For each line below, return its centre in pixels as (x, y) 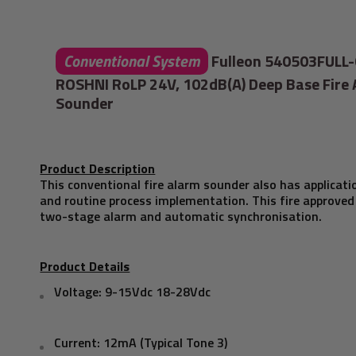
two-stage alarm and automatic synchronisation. (181, 216)
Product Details (85, 267)
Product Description (98, 168)
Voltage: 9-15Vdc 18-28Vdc (133, 292)
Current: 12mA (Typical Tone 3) (141, 343)
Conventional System (132, 61)
